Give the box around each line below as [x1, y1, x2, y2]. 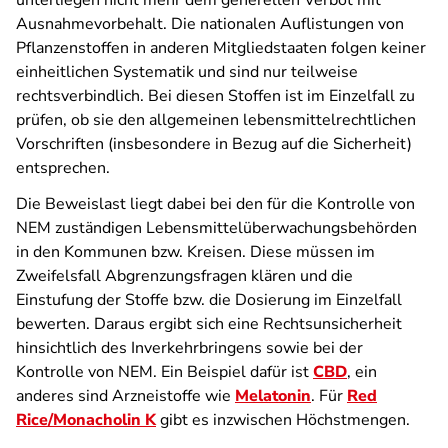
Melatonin [235, 385, 311, 407]
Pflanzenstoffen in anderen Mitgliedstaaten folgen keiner [16, 37, 426, 59]
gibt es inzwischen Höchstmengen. [156, 409, 410, 431]
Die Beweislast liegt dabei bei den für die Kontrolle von [16, 193, 415, 215]
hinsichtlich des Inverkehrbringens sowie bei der [16, 337, 363, 359]
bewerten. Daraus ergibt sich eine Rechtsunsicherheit [16, 313, 402, 335]
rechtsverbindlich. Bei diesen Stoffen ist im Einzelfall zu [16, 85, 415, 107]
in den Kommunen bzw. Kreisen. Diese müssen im [16, 241, 375, 263]
